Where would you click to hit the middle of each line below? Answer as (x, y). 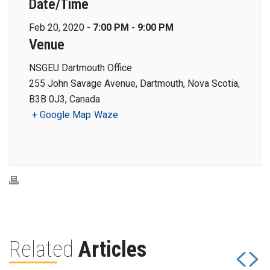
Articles (112, 250)
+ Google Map (61, 115)
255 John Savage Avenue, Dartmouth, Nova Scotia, (134, 83)
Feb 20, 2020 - (61, 27)
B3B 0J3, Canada (64, 99)
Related (44, 250)
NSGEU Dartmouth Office (80, 68)
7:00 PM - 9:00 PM (133, 27)
